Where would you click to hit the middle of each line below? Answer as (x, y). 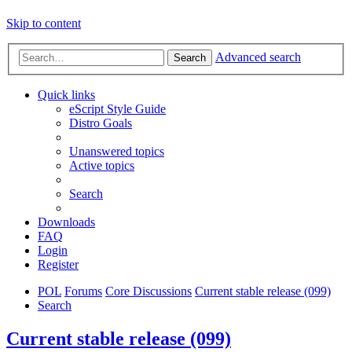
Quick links (66, 95)
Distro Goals (101, 123)
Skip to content (44, 24)
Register (58, 265)
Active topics (102, 166)
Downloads (66, 222)
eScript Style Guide (117, 109)
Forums (83, 291)
